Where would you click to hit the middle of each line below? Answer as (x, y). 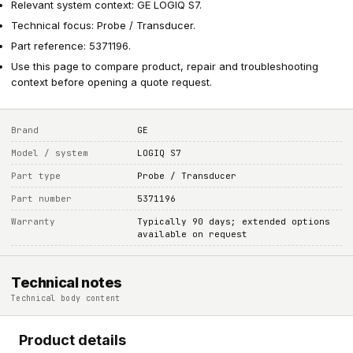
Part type (36, 176)
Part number (41, 199)
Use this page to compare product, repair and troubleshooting (165, 66)
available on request (192, 234)
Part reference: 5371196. (71, 46)
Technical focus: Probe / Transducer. (103, 25)
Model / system (50, 153)
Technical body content (66, 298)
